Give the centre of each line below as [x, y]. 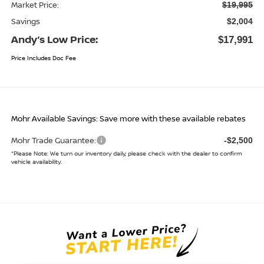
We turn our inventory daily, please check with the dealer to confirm [145, 154]
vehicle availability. [36, 162]
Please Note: [31, 154]
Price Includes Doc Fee [43, 58]
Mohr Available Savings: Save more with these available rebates [128, 119]
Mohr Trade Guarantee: [53, 141]
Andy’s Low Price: [54, 39]
